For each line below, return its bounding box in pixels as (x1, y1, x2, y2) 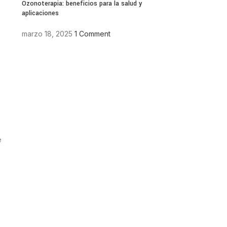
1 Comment (74, 29, 110, 38)
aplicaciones (21, 8, 59, 18)
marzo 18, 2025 (21, 29, 72, 38)
